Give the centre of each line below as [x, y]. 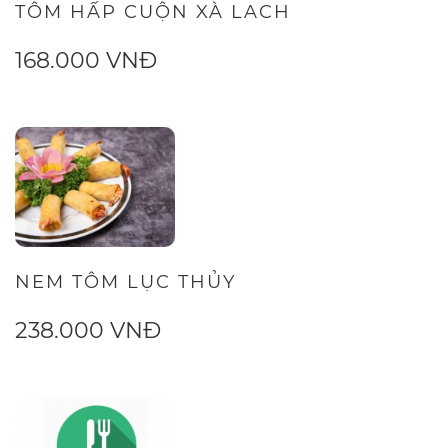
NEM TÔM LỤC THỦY [125, 282]
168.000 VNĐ [86, 60]
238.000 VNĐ [88, 330]
